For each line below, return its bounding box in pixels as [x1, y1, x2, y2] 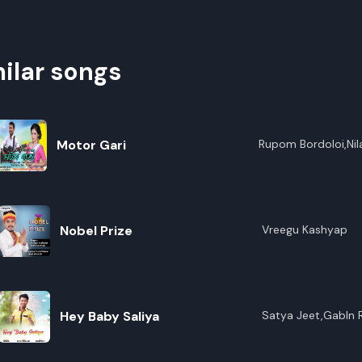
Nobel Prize [59, 222, 133, 239]
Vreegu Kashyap [261, 222, 347, 237]
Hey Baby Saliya [59, 308, 159, 325]
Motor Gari [56, 137, 126, 154]
